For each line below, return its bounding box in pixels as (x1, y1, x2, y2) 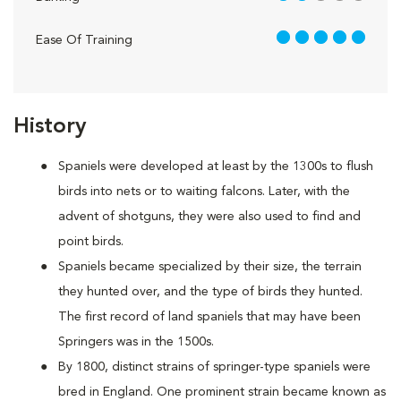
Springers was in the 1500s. (58, 336, 214, 348)
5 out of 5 (274, 33, 331, 46)
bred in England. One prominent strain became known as (58, 386, 386, 398)
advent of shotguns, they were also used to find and (58, 210, 361, 223)
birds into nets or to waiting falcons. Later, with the (58, 185, 350, 198)
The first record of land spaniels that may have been (58, 311, 361, 323)
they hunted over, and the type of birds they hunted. (58, 286, 363, 298)
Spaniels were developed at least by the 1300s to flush (58, 160, 373, 173)
